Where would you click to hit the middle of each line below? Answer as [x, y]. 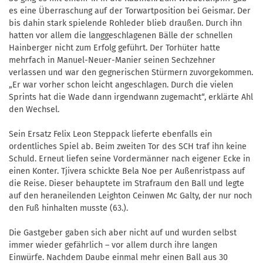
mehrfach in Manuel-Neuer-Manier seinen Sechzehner [112, 60]
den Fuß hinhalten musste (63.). [68, 208]
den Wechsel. [34, 110]
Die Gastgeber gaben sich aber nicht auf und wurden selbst [123, 233]
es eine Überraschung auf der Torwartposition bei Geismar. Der [130, 11]
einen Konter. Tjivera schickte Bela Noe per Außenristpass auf [127, 171]
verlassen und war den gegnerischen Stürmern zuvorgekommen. [131, 73]
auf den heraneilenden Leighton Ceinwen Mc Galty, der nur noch [130, 196]
